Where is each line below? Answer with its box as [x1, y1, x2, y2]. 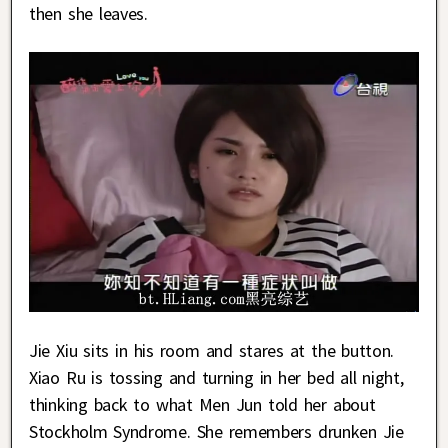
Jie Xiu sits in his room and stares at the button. [29, 339, 395, 363]
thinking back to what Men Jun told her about [29, 393, 376, 417]
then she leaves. [29, 2, 148, 25]
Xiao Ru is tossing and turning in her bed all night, [29, 366, 404, 390]
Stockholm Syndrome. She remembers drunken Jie [29, 420, 404, 444]
